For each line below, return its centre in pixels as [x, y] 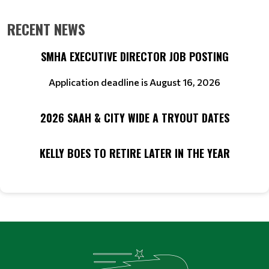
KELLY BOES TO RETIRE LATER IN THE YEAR [134, 153]
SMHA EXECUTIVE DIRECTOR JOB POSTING [134, 57]
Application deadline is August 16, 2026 [134, 82]
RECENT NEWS [46, 29]
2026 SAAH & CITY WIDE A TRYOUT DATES [134, 118]
